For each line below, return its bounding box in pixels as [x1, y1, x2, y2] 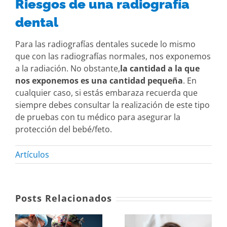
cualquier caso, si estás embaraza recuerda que [15, 87, 198, 99]
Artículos [15, 149, 49, 161]
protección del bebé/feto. [15, 124, 112, 135]
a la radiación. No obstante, [15, 63, 120, 74]
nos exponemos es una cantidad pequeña [15, 75, 183, 87]
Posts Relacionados [15, 192, 112, 205]
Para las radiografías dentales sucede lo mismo [15, 39, 196, 50]
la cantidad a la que [120, 63, 200, 74]
